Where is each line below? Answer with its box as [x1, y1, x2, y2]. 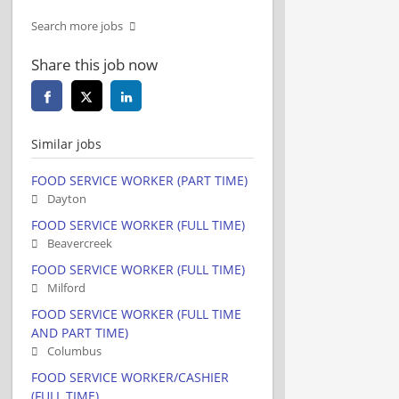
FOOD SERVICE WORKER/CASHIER [31, 368, 229, 386]
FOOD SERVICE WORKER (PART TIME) [31, 171, 248, 189]
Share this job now [31, 53, 158, 75]
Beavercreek [47, 235, 112, 251]
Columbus [47, 343, 102, 359]
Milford [47, 280, 85, 296]
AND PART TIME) [31, 323, 128, 341]
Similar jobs [31, 134, 102, 152]
